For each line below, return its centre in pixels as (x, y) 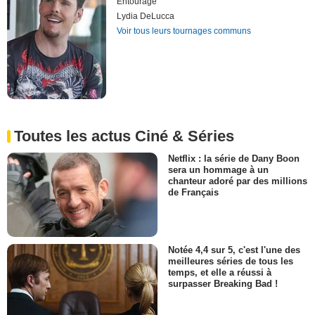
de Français (193, 192)
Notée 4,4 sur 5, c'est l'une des (234, 250)
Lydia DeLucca (146, 17)
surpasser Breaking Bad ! (223, 284)
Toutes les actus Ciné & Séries (124, 136)
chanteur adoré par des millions (238, 181)
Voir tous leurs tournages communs (184, 31)
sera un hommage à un (218, 169)
